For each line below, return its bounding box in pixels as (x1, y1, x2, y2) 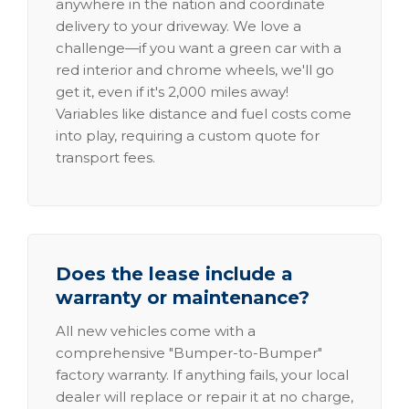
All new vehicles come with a (56, 322, 256, 340)
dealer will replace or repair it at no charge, (56, 388, 353, 405)
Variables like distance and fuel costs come (56, 105, 351, 122)
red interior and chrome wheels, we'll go (56, 61, 334, 79)
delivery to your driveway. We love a (56, 17, 301, 35)
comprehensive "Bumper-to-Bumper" (56, 344, 322, 362)
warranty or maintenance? (56, 287, 309, 309)
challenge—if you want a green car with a (56, 39, 341, 57)
